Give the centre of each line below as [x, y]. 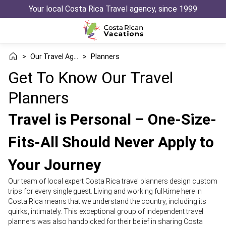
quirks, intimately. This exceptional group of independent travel [106, 211]
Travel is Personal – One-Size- [112, 119]
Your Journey [54, 165]
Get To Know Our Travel [91, 78]
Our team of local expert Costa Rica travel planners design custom [113, 181]
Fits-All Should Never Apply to [111, 142]
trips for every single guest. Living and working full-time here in [105, 191]
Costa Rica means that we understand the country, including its [107, 201]
